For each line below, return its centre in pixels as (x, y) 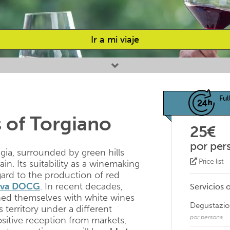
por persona (206, 217)
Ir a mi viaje (115, 40)
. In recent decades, (81, 186)
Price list (210, 161)
